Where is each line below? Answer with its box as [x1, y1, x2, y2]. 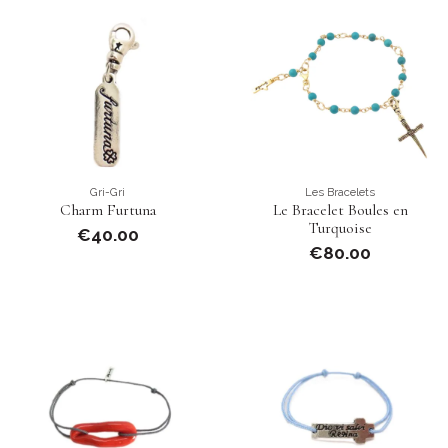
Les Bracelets [305, 184, 376, 199]
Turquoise [308, 218, 372, 239]
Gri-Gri [90, 184, 126, 199]
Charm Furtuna [59, 200, 156, 221]
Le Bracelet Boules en [272, 200, 408, 221]
